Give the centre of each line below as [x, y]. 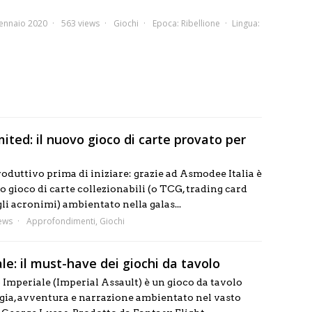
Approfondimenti [61, 221]
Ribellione [201, 23]
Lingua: [246, 23]
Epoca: [167, 23]
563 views [80, 23]
